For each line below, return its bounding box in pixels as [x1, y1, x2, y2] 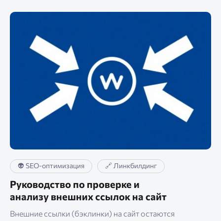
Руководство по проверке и [10, 178, 140, 190]
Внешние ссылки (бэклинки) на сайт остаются [10, 209, 175, 219]
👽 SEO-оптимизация [18, 161, 84, 170]
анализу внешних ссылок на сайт [10, 190, 167, 203]
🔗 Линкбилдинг [105, 161, 157, 170]
